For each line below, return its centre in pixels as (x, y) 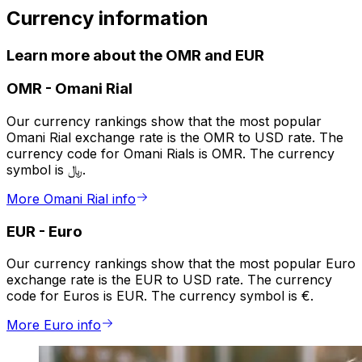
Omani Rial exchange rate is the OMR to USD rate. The (175, 138)
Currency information (107, 18)
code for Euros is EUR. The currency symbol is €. (160, 296)
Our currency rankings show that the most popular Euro (181, 264)
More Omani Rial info (71, 199)
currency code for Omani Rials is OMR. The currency (170, 154)
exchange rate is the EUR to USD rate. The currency (169, 280)
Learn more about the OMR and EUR (135, 55)
